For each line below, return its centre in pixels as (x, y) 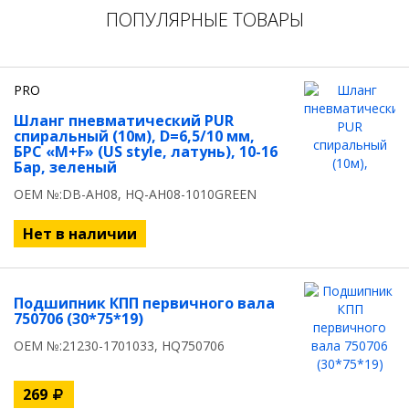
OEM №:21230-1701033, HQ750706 (119, 346)
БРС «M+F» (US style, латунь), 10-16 (146, 152)
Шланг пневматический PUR (124, 121)
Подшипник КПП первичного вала (144, 303)
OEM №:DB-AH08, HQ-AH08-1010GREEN (135, 194)
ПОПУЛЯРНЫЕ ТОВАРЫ (204, 20)
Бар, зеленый (65, 167)
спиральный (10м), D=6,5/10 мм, (134, 136)
